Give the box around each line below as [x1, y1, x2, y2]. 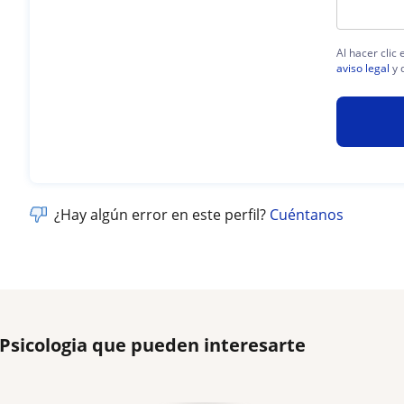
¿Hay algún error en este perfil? [54, 205, 271, 225]
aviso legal [336, 60, 390, 76]
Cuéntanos [270, 205, 344, 225]
